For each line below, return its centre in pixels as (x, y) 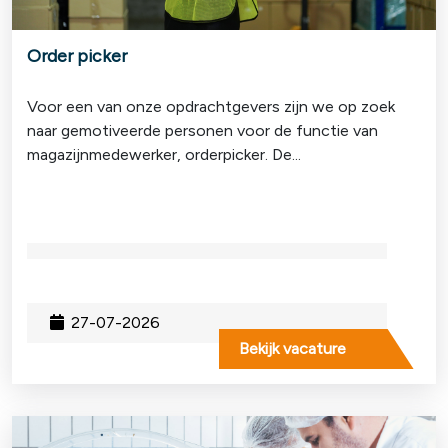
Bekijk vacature (292, 348)
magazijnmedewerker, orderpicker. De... (164, 154)
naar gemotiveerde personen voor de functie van (202, 130)
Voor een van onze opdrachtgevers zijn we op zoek (211, 106)
